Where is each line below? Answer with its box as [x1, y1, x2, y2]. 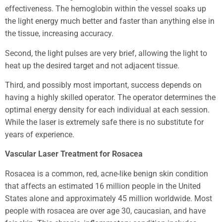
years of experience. [5, 129, 74, 139]
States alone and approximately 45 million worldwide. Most [5, 193, 212, 203]
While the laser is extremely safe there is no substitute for [5, 117, 204, 127]
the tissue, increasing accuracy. [5, 29, 113, 39]
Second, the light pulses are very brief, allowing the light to [5, 48, 207, 58]
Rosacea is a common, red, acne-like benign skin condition [5, 168, 208, 178]
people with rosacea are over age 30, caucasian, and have [5, 206, 206, 216]
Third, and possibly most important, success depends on [5, 80, 202, 90]
